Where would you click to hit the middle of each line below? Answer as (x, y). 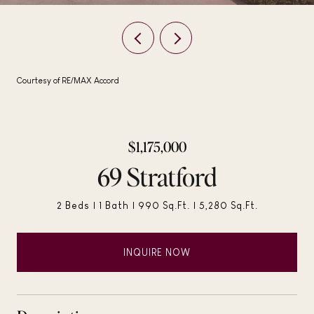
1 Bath (114, 205)
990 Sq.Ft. (164, 205)
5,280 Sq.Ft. (228, 205)
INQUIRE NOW (157, 252)
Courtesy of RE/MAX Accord (68, 81)
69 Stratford (157, 177)
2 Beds (73, 205)
